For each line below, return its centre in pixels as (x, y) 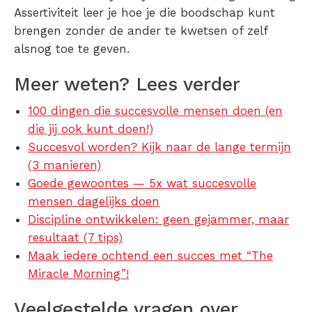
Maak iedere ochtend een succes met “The (150, 256)
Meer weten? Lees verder (127, 85)
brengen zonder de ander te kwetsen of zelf (141, 31)
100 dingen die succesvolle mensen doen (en (155, 111)
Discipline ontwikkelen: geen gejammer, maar (158, 220)
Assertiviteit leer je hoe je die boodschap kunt (145, 13)
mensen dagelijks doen (94, 202)
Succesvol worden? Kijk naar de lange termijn (159, 147)
